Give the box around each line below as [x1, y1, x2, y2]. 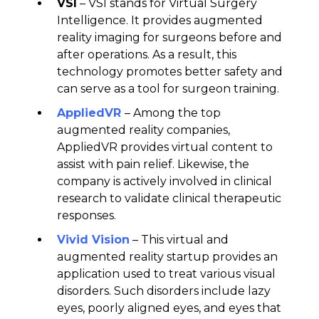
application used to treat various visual [57, 266, 276, 281]
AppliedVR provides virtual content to [57, 140, 273, 154]
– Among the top [125, 105, 221, 120]
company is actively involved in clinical [57, 174, 272, 188]
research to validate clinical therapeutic [57, 191, 281, 205]
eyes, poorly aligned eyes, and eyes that [57, 300, 281, 315]
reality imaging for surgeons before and [57, 30, 282, 44]
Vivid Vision [57, 232, 130, 246]
